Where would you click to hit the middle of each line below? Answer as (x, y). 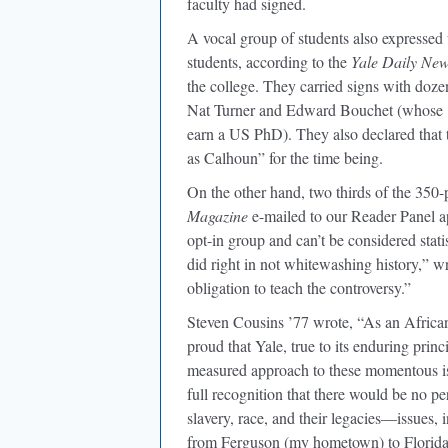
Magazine (217, 215)
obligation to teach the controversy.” (299, 287)
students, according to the (269, 61)
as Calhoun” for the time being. (285, 157)
